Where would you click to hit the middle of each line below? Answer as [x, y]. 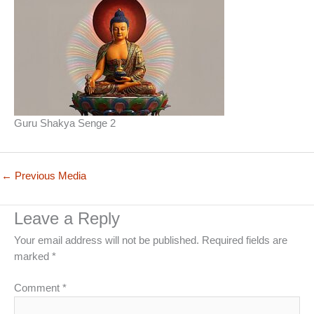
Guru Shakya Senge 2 [65, 123]
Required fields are [245, 240]
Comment [38, 288]
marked [33, 256]
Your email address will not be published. [107, 240]
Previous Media [49, 176]
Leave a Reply [67, 218]
